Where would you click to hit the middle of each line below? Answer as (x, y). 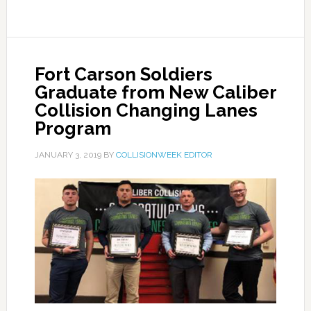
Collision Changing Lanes (146, 110)
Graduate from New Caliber (155, 92)
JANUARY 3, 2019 (68, 155)
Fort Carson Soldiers (123, 74)
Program (73, 128)
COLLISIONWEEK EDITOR (164, 155)
